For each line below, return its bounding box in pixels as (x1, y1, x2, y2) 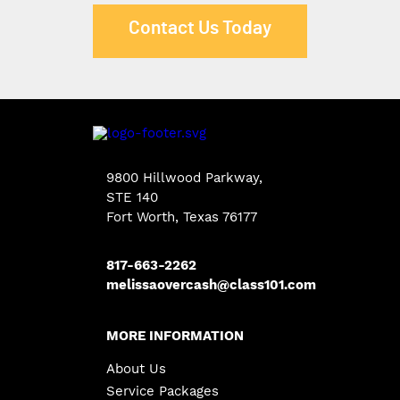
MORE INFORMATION (106, 327, 244, 344)
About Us (106, 360, 166, 377)
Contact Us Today (129, 19, 271, 38)
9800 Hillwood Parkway (106, 169, 259, 186)
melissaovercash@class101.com (106, 276, 316, 293)
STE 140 (106, 188, 158, 205)
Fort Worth (106, 208, 175, 225)
